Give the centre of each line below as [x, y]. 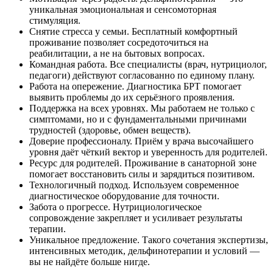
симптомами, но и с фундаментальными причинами [138, 119]
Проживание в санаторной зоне [190, 163]
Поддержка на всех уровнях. [90, 108]
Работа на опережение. [78, 87]
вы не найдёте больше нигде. [90, 262]
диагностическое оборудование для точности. [124, 196]
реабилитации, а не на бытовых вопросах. [117, 54]
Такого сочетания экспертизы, [205, 240]
